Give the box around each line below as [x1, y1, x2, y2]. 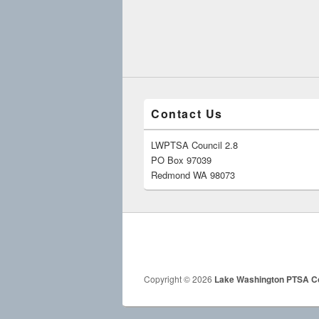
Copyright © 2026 [144, 272, 214, 285]
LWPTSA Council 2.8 [151, 138, 238, 152]
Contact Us [151, 105, 223, 122]
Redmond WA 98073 [151, 168, 235, 182]
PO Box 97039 [151, 153, 211, 167]
